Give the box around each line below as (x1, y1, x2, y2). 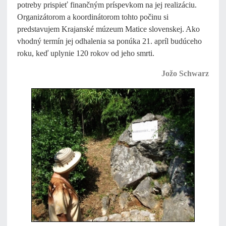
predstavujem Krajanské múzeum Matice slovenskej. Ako (17, 25, 200, 33)
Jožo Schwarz (161, 69, 209, 78)
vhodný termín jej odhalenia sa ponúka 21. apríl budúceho (17, 37, 202, 45)
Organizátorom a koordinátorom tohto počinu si (17, 13, 168, 21)
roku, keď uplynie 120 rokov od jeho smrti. (17, 49, 154, 58)
